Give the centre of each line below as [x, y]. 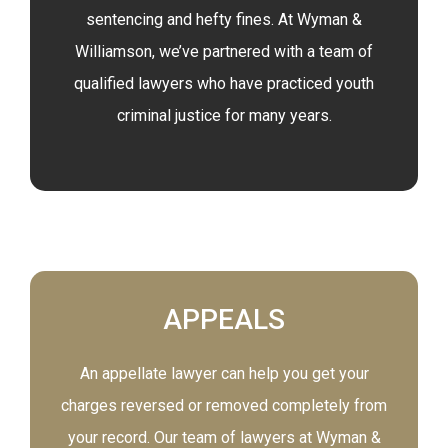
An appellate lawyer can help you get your [224, 373]
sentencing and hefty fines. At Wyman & [224, 19]
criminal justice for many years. [224, 115]
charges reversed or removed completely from [224, 405]
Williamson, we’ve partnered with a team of [224, 51]
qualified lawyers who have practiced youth [224, 83]
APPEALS [224, 319]
